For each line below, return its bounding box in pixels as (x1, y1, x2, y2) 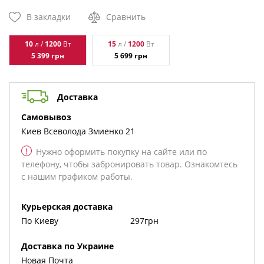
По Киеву (21, 215, 58, 226)
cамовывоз (27, 111, 71, 123)
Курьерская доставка (27, 201, 113, 212)
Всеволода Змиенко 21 (41, 126, 135, 137)
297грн (130, 215, 159, 226)
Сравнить (106, 11, 146, 22)
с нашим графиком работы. (21, 171, 133, 182)
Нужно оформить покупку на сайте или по (36, 146, 207, 157)
